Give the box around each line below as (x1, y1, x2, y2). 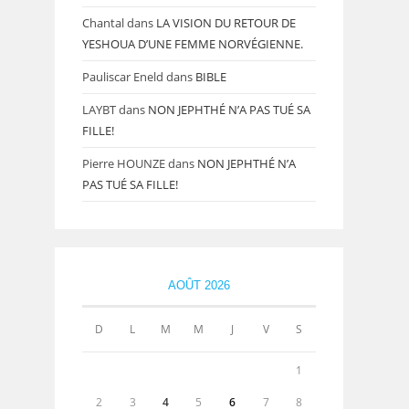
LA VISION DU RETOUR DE (156, 14, 296, 31)
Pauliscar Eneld (82, 68, 163, 85)
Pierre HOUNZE (82, 154, 165, 172)
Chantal (82, 14, 124, 31)
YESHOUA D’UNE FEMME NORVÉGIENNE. (82, 35, 303, 52)
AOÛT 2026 (168, 278, 230, 292)
